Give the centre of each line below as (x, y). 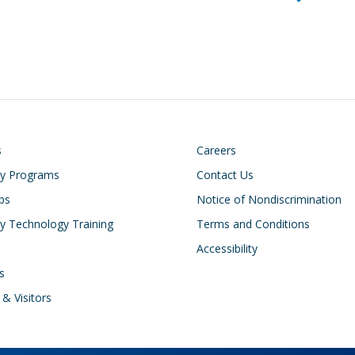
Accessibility (227, 249)
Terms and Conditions (253, 224)
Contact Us (225, 175)
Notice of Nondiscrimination (269, 200)
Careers (216, 151)
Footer (221, 156)
